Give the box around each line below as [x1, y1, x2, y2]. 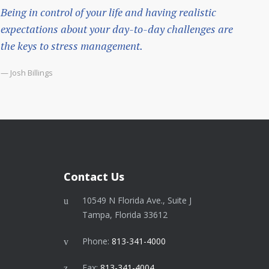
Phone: [82, 235, 112, 247]
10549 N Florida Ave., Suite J [82, 195, 192, 206]
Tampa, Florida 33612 [82, 209, 168, 220]
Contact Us [64, 171, 124, 186]
